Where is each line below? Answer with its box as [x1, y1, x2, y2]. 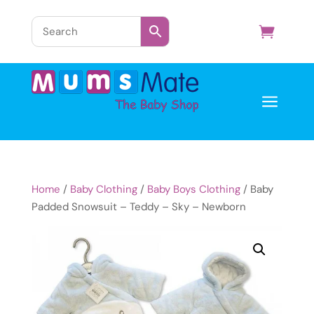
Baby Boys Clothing [146, 182, 240, 196]
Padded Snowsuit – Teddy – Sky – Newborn [31, 200, 246, 214]
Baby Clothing [69, 182, 137, 196]
